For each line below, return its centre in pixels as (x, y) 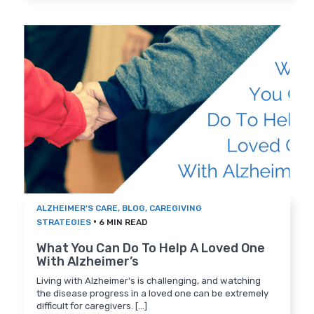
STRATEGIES (64, 223)
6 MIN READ (123, 223)
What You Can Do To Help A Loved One (151, 248)
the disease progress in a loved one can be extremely (153, 294)
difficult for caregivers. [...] (92, 306)
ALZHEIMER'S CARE (77, 209)
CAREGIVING (176, 209)
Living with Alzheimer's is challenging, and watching (149, 281)
